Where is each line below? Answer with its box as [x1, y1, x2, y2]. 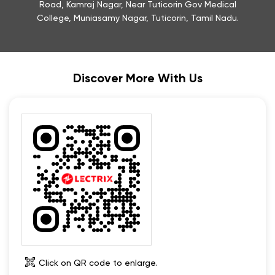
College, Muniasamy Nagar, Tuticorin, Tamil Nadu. [36, 13, 239, 23]
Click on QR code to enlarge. [39, 258, 157, 268]
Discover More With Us [72, 71, 203, 86]
